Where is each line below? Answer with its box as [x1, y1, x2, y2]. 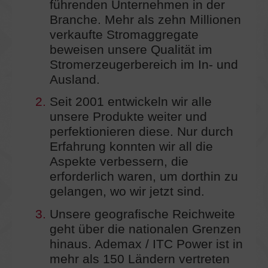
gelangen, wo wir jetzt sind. [49, 184, 205, 199]
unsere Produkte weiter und [49, 109, 207, 124]
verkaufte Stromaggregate [49, 27, 199, 42]
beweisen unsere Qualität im [49, 42, 212, 57]
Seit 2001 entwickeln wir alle [49, 95, 212, 109]
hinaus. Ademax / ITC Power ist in [49, 237, 243, 252]
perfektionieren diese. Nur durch [49, 124, 233, 139]
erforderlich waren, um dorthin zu [49, 169, 238, 184]
